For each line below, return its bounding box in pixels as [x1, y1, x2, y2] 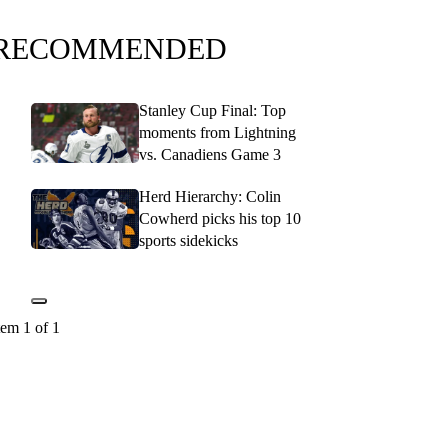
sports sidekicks [139, 232, 238, 249]
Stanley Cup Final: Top [139, 102, 286, 119]
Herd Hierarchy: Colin [139, 188, 281, 205]
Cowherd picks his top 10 [139, 210, 301, 227]
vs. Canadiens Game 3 [139, 146, 281, 163]
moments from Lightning [139, 124, 296, 141]
